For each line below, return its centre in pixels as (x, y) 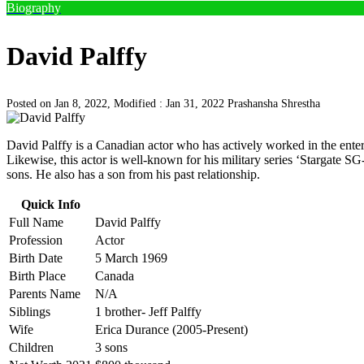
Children (31, 347)
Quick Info (50, 204)
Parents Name (45, 294)
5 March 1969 (131, 258)
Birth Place (37, 276)
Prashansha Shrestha (274, 104)
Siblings (30, 312)
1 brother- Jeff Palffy (148, 312)
